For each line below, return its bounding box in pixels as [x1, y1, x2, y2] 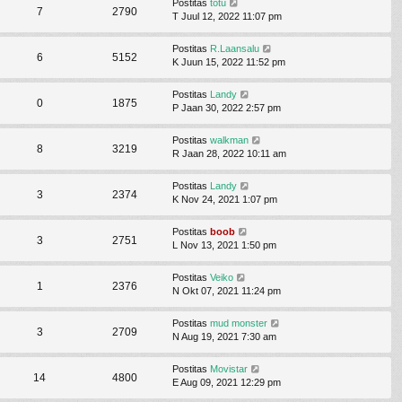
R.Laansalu [210, 42, 259, 54]
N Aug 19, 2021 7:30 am [172, 330, 276, 342]
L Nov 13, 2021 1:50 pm [172, 239, 276, 250]
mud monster [210, 317, 267, 328]
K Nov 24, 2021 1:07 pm [172, 193, 277, 205]
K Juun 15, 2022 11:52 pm [172, 56, 285, 67]
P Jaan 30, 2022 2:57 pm [172, 101, 281, 113]
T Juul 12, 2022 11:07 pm [172, 10, 282, 22]
